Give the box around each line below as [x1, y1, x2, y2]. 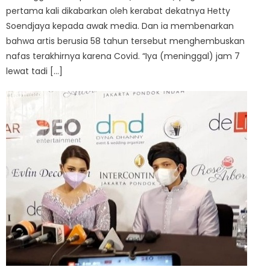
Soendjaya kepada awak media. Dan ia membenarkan [6, 20, 234, 33]
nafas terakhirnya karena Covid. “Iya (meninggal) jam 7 [6, 50, 240, 63]
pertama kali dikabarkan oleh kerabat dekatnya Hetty [6, 5, 231, 17]
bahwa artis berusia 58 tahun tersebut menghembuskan [6, 35, 245, 48]
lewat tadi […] [6, 65, 63, 78]
